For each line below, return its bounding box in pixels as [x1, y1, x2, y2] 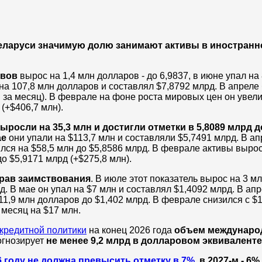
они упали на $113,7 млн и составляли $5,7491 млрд [9, 132, 236, 143]
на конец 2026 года [87, 225, 174, 235]
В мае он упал [10, 184, 71, 194]
